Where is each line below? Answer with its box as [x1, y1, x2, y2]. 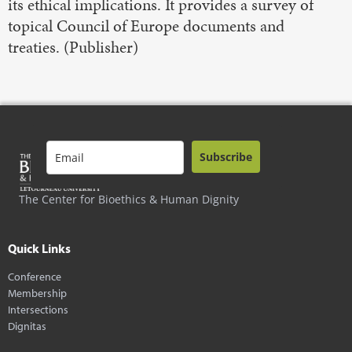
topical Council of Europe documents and [8, 14, 284, 37]
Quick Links [8, 240, 71, 256]
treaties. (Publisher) [8, 35, 138, 58]
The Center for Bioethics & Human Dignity [19, 191, 239, 207]
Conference [8, 268, 61, 284]
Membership [8, 284, 67, 300]
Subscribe [200, 148, 252, 164]
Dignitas [8, 317, 46, 333]
